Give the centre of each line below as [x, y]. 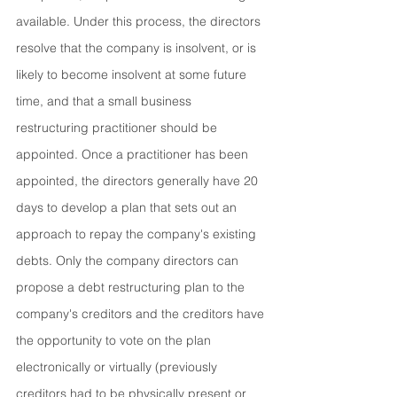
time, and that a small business [105, 101]
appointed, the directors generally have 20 [139, 181]
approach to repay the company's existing [138, 234]
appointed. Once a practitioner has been [134, 154]
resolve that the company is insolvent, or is [138, 48]
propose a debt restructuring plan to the [132, 287]
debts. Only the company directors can [129, 261]
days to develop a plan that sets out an [128, 207]
